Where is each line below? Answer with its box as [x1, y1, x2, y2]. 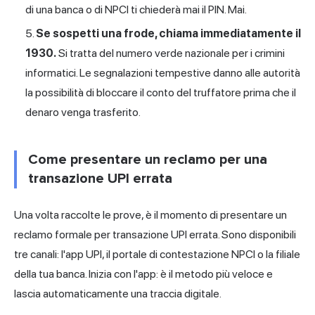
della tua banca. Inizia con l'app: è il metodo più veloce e [14, 266, 273, 281]
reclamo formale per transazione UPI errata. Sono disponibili [14, 227, 296, 241]
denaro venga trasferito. [25, 105, 141, 119]
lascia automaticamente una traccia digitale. [14, 286, 221, 300]
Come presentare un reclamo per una [28, 150, 267, 168]
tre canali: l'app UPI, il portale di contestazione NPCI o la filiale [14, 247, 300, 261]
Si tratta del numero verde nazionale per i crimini [56, 46, 285, 60]
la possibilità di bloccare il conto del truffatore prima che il [25, 85, 296, 99]
